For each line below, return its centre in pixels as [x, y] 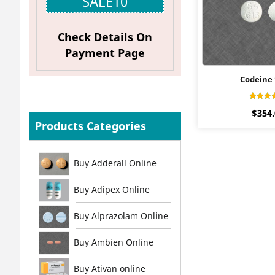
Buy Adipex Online [112, 189]
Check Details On [105, 37]
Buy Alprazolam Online [121, 215]
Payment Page [105, 52]
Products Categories [91, 126]
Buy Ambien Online [114, 242]
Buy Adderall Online [115, 163]
